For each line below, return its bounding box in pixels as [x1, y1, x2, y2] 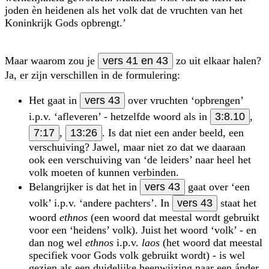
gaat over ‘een [185, 180, 250, 193]
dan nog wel [29, 236, 85, 249]
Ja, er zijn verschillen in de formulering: [5, 68, 180, 81]
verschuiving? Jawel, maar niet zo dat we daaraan [29, 141, 246, 153]
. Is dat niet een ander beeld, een [102, 126, 244, 139]
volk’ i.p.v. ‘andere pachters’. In [29, 196, 172, 209]
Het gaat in [29, 94, 80, 106]
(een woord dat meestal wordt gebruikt [88, 211, 259, 223]
